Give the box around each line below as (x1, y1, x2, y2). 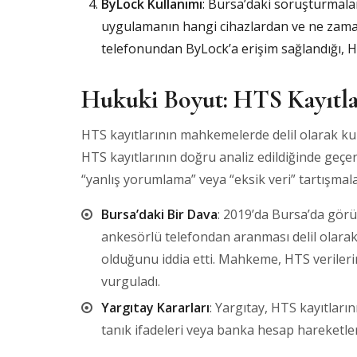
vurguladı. (101, 273, 160, 290)
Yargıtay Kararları (101, 299, 210, 316)
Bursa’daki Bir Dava (101, 206, 218, 223)
